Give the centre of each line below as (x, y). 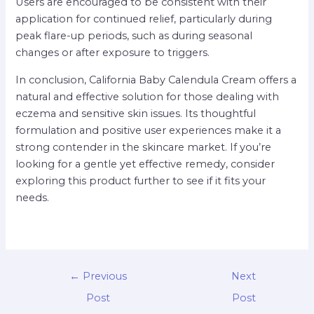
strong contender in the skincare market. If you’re (144, 147)
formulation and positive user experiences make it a (149, 130)
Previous (104, 277)
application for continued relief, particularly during (144, 19)
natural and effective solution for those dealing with (148, 96)
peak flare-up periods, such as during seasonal (134, 36)
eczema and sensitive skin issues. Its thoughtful (136, 113)
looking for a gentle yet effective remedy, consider (145, 164)
